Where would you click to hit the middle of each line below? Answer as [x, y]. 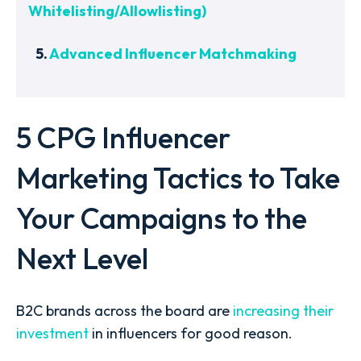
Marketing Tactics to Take [178, 178]
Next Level [82, 259]
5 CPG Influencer [123, 138]
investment [52, 333]
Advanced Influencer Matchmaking [173, 54]
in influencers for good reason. [191, 333]
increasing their [283, 310]
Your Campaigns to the [162, 218]
